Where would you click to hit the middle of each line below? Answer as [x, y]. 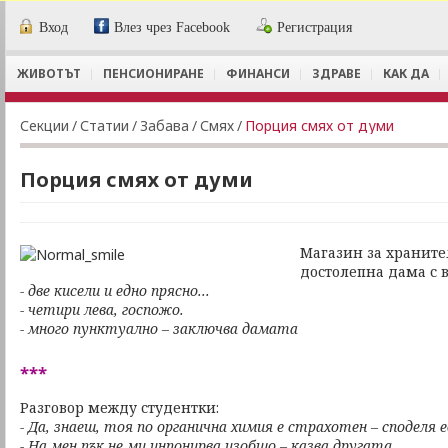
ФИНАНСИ [258, 73]
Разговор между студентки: [119, 407]
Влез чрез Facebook [172, 27]
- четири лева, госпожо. [102, 309]
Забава [164, 125]
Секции [44, 125]
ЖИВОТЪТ [49, 73]
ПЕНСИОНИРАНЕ [153, 73]
